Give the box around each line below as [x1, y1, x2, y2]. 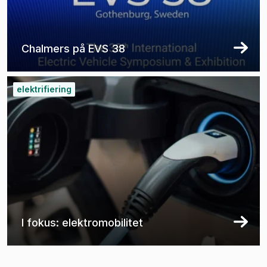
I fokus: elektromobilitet [21, 216, 143, 229]
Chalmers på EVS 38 [21, 42, 125, 55]
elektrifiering [17, 83, 72, 94]
